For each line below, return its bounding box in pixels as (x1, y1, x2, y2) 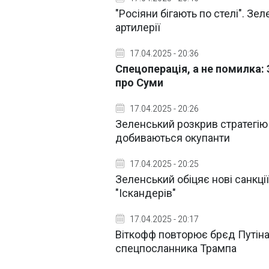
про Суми (115, 76, 163, 89)
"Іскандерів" (115, 187, 176, 199)
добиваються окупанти (115, 131, 230, 144)
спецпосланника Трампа (115, 242, 237, 255)
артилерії (115, 21, 160, 34)
